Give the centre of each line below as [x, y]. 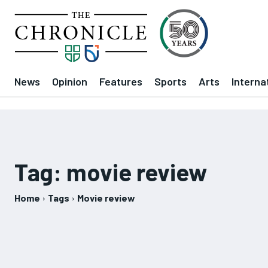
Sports [170, 81]
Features [121, 81]
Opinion [70, 81]
